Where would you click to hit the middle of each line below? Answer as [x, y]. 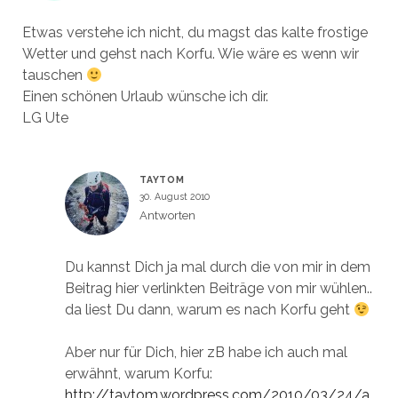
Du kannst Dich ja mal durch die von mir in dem [217, 267]
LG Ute [45, 117]
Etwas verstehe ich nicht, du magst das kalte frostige [195, 32]
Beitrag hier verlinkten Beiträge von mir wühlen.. [218, 288]
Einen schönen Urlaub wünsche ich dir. [145, 96]
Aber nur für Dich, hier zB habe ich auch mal [206, 352]
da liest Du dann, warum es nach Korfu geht [209, 309]
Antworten [167, 215]
